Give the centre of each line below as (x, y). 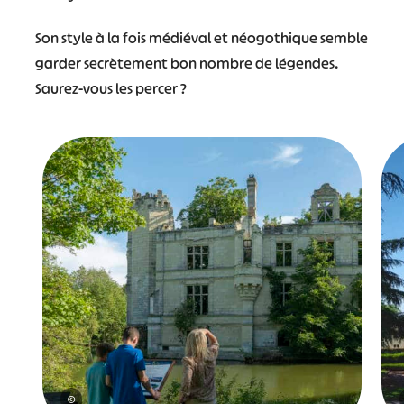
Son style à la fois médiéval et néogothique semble (201, 37)
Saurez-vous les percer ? (110, 88)
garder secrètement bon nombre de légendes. (186, 63)
